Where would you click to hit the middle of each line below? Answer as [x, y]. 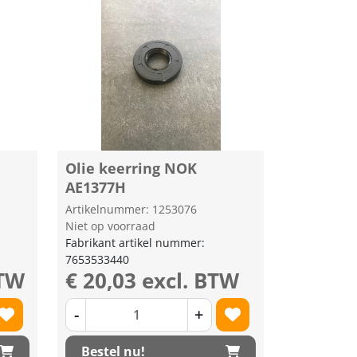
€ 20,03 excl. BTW [153, 280]
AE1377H [96, 187]
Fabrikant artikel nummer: [135, 243]
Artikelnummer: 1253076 [131, 209]
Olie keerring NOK [131, 168]
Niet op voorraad [111, 226]
